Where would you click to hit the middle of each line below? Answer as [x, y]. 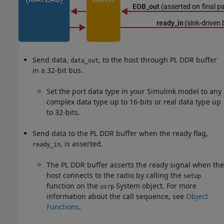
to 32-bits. [63, 112]
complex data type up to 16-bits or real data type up [134, 102]
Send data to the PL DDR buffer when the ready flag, [120, 133]
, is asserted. [82, 144]
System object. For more [155, 186]
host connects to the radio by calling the [115, 175]
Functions [63, 207]
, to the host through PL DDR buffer [158, 60]
